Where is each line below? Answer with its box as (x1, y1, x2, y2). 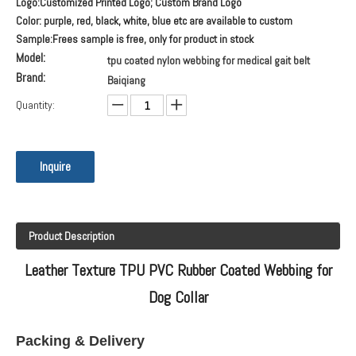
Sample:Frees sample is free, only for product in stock (16, 31, 253, 46)
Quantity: (16, 97, 55, 112)
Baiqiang (107, 72, 145, 87)
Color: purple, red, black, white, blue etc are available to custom (16, 13, 292, 28)
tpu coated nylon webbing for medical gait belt (107, 52, 310, 68)
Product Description (29, 228, 114, 243)
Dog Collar (148, 286, 208, 308)
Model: (16, 48, 45, 66)
